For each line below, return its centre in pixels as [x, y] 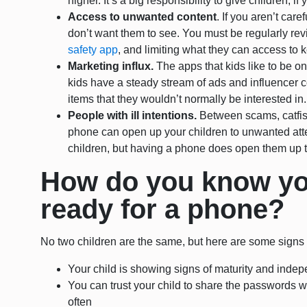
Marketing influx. [111, 66]
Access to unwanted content [143, 17]
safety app [93, 50]
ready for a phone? [163, 209]
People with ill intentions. [134, 116]
